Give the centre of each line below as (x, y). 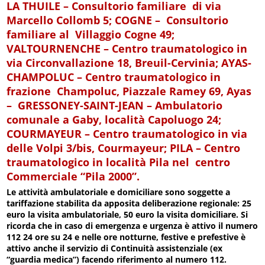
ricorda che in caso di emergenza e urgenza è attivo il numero (132, 226)
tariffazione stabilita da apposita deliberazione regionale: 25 (129, 203)
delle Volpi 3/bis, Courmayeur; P (92, 148)
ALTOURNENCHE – (63, 49)
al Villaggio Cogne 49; (116, 35)
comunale (33, 120)
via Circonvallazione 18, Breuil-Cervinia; (114, 63)
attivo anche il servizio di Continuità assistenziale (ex (115, 248)
